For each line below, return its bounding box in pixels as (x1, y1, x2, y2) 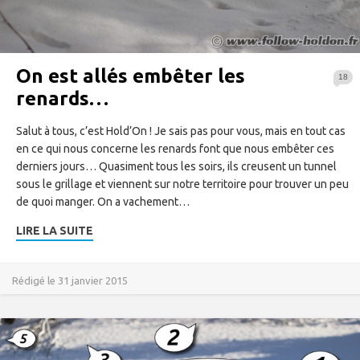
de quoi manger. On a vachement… (16, 194, 190, 208)
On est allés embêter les (16, 64, 245, 87)
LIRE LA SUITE (16, 223, 93, 237)
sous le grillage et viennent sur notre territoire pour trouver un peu (16, 177, 349, 190)
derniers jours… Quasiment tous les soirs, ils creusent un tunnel (16, 159, 337, 173)
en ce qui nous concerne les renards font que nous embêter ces (16, 141, 334, 155)
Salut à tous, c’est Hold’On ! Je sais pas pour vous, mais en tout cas (16, 124, 346, 137)
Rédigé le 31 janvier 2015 (12, 274, 128, 286)
